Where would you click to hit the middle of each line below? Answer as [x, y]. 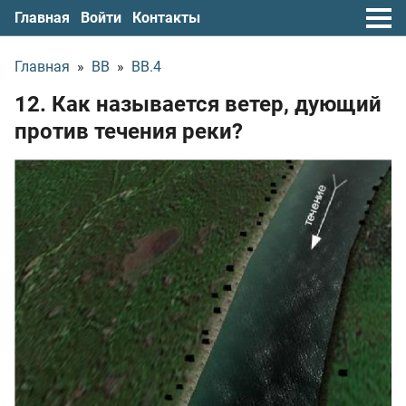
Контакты [166, 17]
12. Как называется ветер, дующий [198, 104]
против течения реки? [129, 131]
